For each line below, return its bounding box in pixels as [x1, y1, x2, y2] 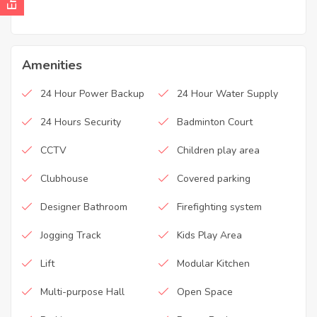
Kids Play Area [177, 228, 242, 242]
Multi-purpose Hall [40, 284, 125, 299]
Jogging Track [40, 228, 101, 242]
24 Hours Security [40, 115, 121, 129]
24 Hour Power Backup [40, 86, 144, 100]
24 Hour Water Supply [177, 86, 278, 100]
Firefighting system [177, 200, 262, 214]
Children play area [177, 143, 260, 157]
